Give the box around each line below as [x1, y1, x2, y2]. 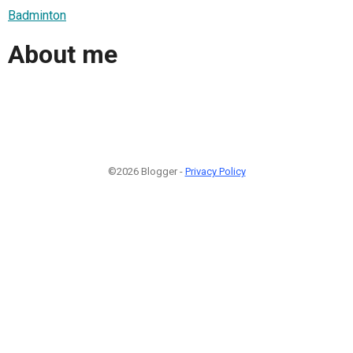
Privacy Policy [184, 165, 246, 177]
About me [8, 39, 117, 70]
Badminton [8, 7, 66, 23]
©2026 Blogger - [107, 165, 185, 177]
